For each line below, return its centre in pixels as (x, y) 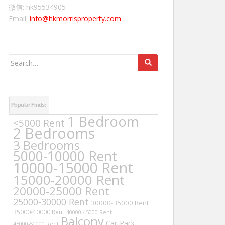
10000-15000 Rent (73, 167)
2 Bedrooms (54, 133)
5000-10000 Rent (65, 156)
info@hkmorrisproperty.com (75, 18)
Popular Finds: (29, 105)
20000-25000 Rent (61, 191)
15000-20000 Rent (69, 180)
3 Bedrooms (46, 145)
